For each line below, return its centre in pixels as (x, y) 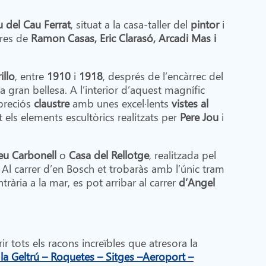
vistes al (190, 103)
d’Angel (197, 182)
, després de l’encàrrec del (163, 75)
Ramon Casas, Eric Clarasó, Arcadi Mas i (123, 37)
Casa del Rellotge (109, 154)
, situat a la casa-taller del (130, 24)
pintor (205, 24)
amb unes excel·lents (120, 103)
